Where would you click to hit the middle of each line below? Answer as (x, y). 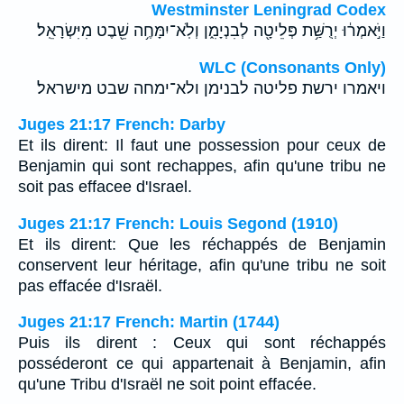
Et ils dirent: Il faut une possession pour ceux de (202, 146)
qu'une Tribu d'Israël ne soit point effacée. (167, 385)
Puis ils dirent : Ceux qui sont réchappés (202, 343)
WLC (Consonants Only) (293, 67)
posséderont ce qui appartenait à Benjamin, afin (202, 364)
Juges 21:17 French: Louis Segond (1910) (178, 223)
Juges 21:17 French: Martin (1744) (149, 322)
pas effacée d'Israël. (90, 285)
